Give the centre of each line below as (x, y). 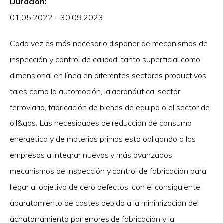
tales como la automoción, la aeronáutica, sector (95, 91)
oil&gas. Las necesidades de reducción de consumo (101, 123)
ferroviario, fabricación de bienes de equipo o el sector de (110, 107)
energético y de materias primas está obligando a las (103, 139)
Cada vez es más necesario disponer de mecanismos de (109, 43)
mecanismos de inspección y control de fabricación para (108, 170)
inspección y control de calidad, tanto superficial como (105, 59)
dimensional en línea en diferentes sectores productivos (108, 75)
